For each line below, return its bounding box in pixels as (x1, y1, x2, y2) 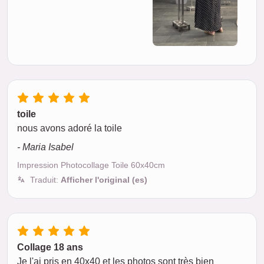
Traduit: (30, 175, 61, 185)
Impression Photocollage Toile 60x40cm (17, 160, 165, 170)
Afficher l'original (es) (61, 175, 147, 185)
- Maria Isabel (17, 142, 74, 153)
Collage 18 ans (17, 242, 83, 253)
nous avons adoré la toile (17, 123, 122, 134)
